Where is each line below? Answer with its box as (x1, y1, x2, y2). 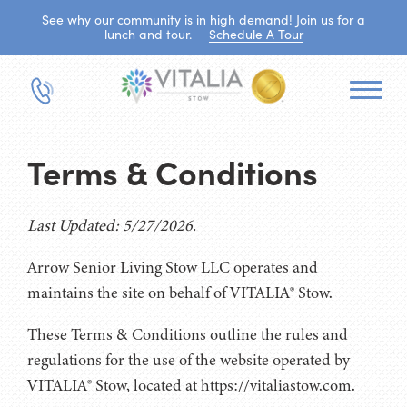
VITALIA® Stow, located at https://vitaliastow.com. (27, 373, 355, 396)
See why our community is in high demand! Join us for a (42, 11, 365, 28)
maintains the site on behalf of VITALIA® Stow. (27, 281, 333, 303)
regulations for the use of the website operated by (27, 348, 350, 371)
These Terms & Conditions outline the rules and (27, 323, 348, 345)
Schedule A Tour (208, 25, 303, 43)
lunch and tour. (104, 25, 195, 43)
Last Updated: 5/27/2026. (27, 213, 196, 236)
